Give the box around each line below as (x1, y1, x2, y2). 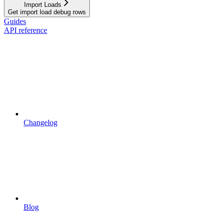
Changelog (24, 118, 57, 127)
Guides (4, 17, 26, 26)
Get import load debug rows (8, 8, 86, 16)
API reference (4, 26, 47, 34)
